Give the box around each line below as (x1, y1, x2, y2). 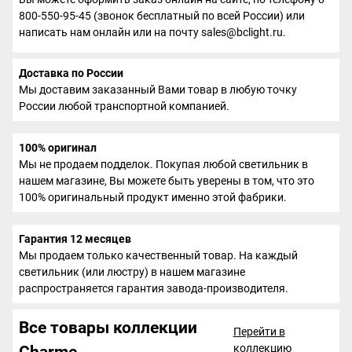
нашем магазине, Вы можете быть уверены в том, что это (19, 174, 314, 187)
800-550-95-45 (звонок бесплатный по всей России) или (19, 9, 305, 22)
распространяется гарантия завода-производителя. (19, 281, 288, 295)
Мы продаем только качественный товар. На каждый (19, 248, 298, 262)
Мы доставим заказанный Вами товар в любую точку (19, 82, 297, 96)
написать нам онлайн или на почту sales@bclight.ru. (19, 25, 286, 38)
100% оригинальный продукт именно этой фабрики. (19, 190, 287, 203)
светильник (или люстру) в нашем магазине (19, 265, 245, 278)
